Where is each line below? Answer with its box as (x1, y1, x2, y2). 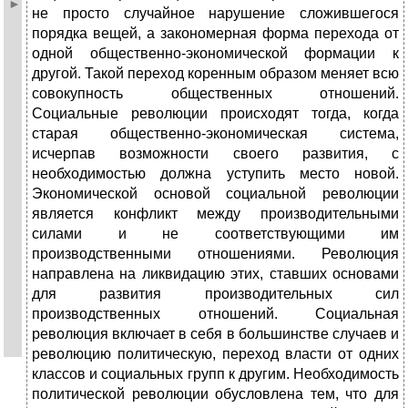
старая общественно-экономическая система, (32, 126, 399, 142)
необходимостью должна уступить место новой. (32, 166, 399, 182)
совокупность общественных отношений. (32, 86, 399, 102)
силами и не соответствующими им (32, 226, 399, 242)
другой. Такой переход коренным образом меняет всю (32, 66, 399, 82)
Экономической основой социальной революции (32, 186, 399, 202)
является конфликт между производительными (32, 206, 399, 222)
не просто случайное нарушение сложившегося (32, 5, 399, 22)
